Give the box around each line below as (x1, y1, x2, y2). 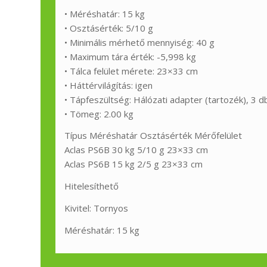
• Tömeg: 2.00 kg (64, 107, 134, 120)
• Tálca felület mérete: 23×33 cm (64, 64, 198, 77)
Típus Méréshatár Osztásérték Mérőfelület (64, 129, 243, 142)
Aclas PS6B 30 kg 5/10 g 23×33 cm (64, 144, 209, 156)
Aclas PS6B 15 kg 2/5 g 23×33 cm (64, 158, 203, 170)
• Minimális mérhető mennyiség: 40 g (64, 36, 215, 48)
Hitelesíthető (64, 180, 119, 193)
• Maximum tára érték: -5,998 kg (64, 50, 197, 63)
